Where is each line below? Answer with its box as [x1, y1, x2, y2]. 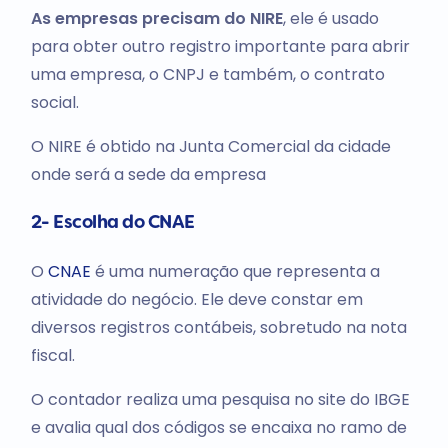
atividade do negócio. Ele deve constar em [30, 287, 363, 311]
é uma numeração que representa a [90, 259, 380, 283]
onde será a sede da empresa [30, 162, 266, 186]
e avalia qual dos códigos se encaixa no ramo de [30, 415, 407, 439]
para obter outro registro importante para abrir [30, 34, 410, 58]
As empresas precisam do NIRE [30, 6, 283, 30]
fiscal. [30, 343, 75, 367]
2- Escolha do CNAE [30, 214, 195, 232]
